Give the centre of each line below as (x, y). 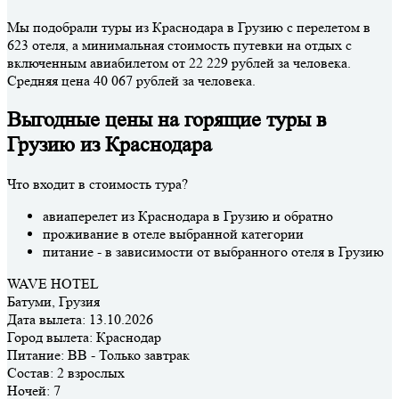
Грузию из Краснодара (110, 144)
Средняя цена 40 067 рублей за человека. (131, 80)
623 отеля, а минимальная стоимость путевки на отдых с (179, 45)
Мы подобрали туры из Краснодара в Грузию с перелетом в (189, 27)
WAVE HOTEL (53, 283)
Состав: (30, 372)
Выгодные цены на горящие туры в (167, 119)
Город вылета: (50, 337)
